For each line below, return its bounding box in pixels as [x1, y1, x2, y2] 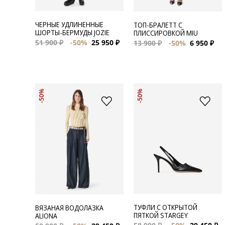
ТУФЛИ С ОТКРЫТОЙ [133, 202, 197, 212]
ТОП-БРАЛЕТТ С [133, 20, 182, 30]
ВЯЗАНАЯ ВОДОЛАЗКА [35, 202, 103, 212]
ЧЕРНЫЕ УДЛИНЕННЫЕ [35, 19, 103, 29]
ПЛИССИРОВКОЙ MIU [133, 28, 198, 38]
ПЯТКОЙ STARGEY [133, 210, 188, 220]
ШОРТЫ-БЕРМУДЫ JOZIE [35, 27, 109, 37]
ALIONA [35, 210, 57, 220]
